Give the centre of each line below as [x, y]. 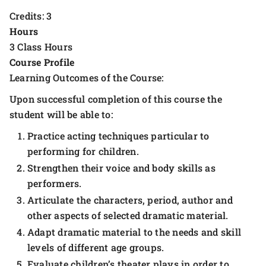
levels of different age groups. [96, 247]
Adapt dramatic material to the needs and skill [134, 232]
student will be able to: [61, 114]
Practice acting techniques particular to [118, 136]
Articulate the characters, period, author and [130, 200]
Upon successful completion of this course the [116, 99]
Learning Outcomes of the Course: [87, 77]
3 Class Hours [41, 47]
